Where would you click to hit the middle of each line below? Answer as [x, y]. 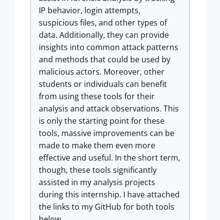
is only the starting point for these [102, 121]
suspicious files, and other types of [103, 22]
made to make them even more [97, 145]
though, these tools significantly [98, 170]
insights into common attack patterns [109, 47]
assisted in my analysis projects [97, 182]
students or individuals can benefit [103, 84]
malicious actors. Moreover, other [102, 71]
